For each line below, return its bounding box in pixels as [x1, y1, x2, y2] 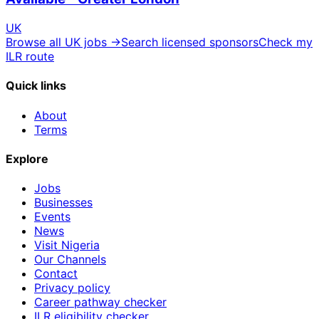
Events [34, 209, 70, 224]
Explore [6, 151, 48, 166]
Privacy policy [34, 281, 110, 296]
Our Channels [34, 252, 106, 267]
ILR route [6, 49, 54, 64]
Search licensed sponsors [121, 35, 258, 50]
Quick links [6, 78, 66, 93]
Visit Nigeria [34, 238, 100, 253]
